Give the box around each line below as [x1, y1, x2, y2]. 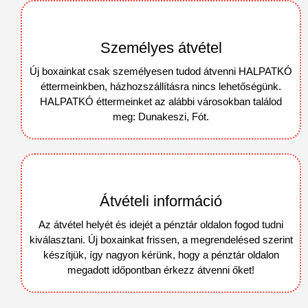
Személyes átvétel [100, 38, 222, 56]
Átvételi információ [100, 192, 222, 210]
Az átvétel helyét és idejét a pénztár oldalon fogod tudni [38, 218, 283, 230]
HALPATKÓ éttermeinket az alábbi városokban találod [40, 95, 282, 107]
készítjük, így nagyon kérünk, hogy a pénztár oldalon [43, 248, 279, 261]
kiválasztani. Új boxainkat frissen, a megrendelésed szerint [29, 233, 293, 245]
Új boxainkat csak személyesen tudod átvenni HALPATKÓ [30, 65, 292, 77]
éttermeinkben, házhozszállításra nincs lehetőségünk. [41, 80, 281, 92]
